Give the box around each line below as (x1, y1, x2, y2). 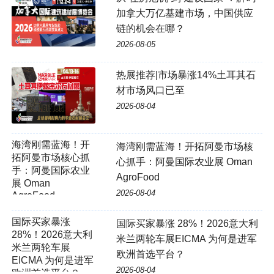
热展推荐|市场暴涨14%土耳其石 (116, 70, 256, 81)
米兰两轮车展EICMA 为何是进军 (116, 233, 257, 244)
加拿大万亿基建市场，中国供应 (116, 8, 253, 19)
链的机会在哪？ (116, 23, 185, 34)
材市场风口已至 (116, 85, 185, 96)
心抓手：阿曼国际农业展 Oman (116, 156, 253, 167)
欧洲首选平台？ (116, 248, 185, 259)
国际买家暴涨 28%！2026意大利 (116, 218, 258, 229)
